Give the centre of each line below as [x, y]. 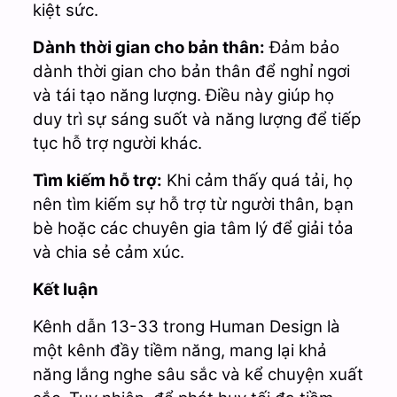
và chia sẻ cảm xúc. [108, 252]
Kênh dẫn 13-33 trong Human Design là [186, 326]
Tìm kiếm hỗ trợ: [97, 180]
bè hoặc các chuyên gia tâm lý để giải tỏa [193, 228]
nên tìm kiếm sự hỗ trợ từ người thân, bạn [193, 204]
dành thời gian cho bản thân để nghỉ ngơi [191, 71]
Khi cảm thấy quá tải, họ [257, 180]
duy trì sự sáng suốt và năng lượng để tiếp [196, 119]
